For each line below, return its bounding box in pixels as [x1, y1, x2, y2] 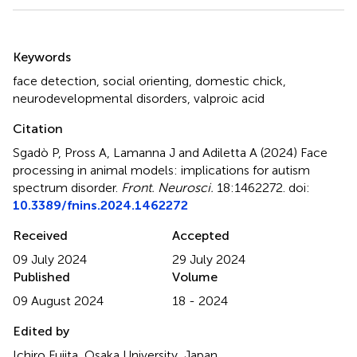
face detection [13, 73, 96, 88]
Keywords [13, 49, 71, 65]
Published [13, 269, 70, 284]
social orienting [103, 73, 189, 88]
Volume [172, 269, 218, 284]
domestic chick [195, 73, 283, 88]
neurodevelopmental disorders [13, 90, 187, 106]
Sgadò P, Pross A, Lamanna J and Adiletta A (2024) [13, 144, 300, 160]
